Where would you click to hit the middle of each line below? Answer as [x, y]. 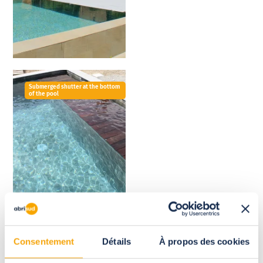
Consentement [44, 241]
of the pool [44, 94]
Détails [117, 241]
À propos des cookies [204, 241]
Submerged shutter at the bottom [75, 87]
